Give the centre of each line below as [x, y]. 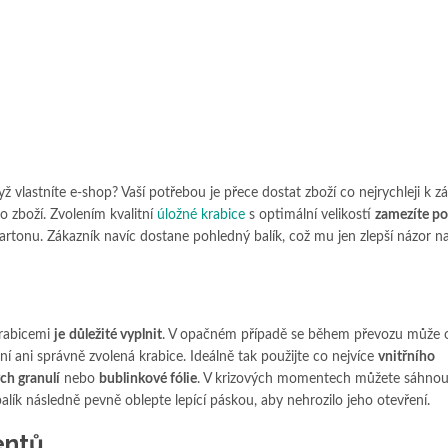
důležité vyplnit [115, 335]
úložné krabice [201, 215]
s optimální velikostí [310, 215]
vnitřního [406, 357]
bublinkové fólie [148, 379]
